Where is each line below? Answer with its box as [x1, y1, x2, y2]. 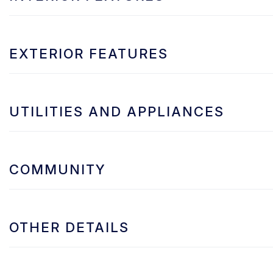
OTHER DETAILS [9, 219, 129, 235]
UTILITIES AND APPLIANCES [9, 103, 224, 119]
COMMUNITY [9, 161, 106, 177]
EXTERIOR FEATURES [9, 45, 168, 62]
